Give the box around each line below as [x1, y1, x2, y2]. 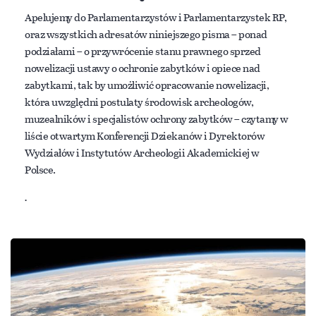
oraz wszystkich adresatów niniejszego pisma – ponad [25, 25, 267, 42]
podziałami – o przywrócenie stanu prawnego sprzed [25, 42, 261, 59]
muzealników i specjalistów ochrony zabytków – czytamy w [25, 110, 288, 126]
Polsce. [25, 161, 56, 177]
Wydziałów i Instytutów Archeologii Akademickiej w [25, 144, 260, 160]
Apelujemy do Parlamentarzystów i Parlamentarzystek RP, [25, 8, 286, 25]
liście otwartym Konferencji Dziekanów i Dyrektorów [25, 127, 265, 143]
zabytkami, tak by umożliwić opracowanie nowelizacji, [25, 76, 269, 92]
